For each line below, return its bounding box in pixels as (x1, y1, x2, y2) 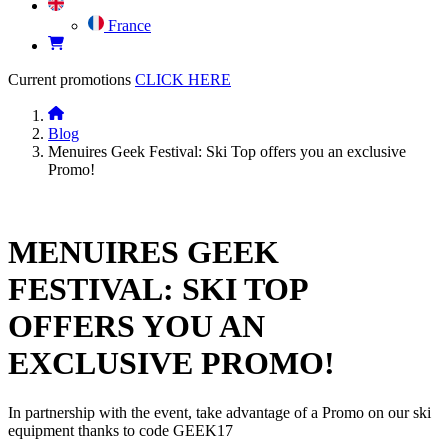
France (104, 16, 151, 34)
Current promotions (8, 70, 131, 88)
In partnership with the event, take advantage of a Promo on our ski (8, 403, 431, 421)
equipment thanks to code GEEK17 (8, 421, 233, 439)
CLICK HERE (135, 70, 231, 88)
